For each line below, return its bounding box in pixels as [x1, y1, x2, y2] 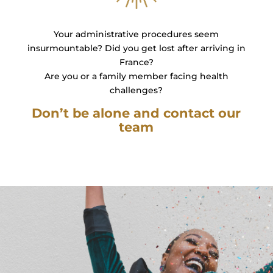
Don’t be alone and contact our [32, 105, 241, 121]
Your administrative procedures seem [54, 29, 219, 40]
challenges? [110, 85, 163, 96]
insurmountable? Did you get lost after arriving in [27, 43, 246, 54]
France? [119, 57, 154, 68]
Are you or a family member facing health [44, 71, 229, 82]
